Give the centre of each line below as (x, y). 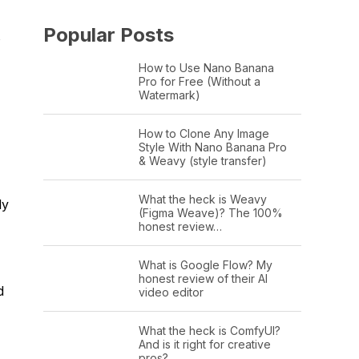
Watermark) (169, 95)
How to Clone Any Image (204, 133)
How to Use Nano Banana (206, 67)
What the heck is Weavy (202, 199)
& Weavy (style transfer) (202, 160)
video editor (171, 292)
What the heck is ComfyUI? (209, 330)
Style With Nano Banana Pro (212, 147)
